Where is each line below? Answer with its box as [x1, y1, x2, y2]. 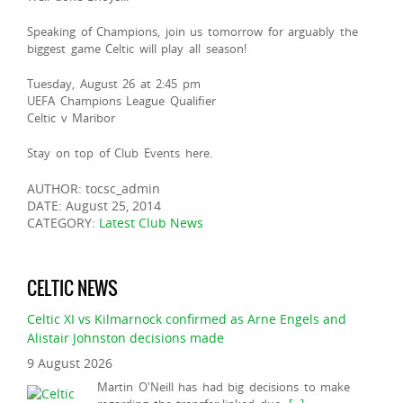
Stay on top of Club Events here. [27, 145, 212, 161]
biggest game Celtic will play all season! [27, 40, 246, 57]
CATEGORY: [27, 214, 99, 231]
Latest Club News [99, 214, 203, 231]
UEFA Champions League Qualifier [27, 93, 216, 109]
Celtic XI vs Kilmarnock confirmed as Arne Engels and [27, 309, 346, 327]
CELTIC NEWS [27, 274, 118, 302]
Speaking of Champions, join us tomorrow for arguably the [27, 23, 358, 40]
